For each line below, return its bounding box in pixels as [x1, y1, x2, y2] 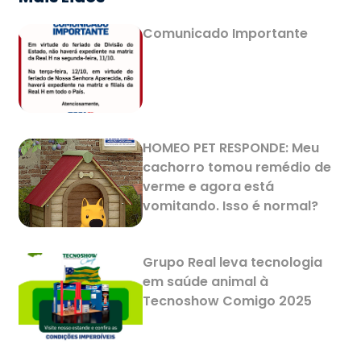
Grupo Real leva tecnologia [143, 253, 323, 272]
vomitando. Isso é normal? [143, 197, 319, 215]
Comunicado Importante [143, 24, 309, 43]
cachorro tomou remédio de [143, 158, 332, 176]
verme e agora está [143, 177, 275, 196]
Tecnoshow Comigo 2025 [143, 292, 313, 310]
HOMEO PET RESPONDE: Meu [143, 139, 320, 157]
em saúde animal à [143, 272, 269, 291]
